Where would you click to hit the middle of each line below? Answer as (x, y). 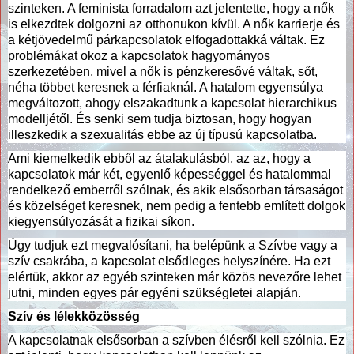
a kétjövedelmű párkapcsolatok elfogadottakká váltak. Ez (166, 40)
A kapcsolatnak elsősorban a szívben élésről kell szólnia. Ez (176, 340)
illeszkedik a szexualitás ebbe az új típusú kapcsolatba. (162, 134)
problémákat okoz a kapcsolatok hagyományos (139, 55)
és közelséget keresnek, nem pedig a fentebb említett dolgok (177, 205)
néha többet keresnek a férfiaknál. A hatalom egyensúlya (166, 87)
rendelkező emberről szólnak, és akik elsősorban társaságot (175, 190)
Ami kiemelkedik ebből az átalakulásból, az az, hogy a (159, 158)
